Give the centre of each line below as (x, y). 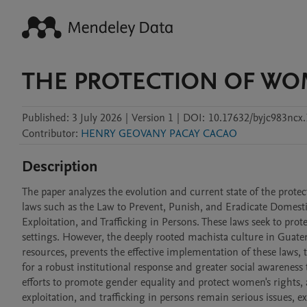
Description (60, 167)
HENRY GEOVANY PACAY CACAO (159, 134)
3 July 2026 (97, 118)
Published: (46, 118)
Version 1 (152, 118)
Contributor (49, 134)
